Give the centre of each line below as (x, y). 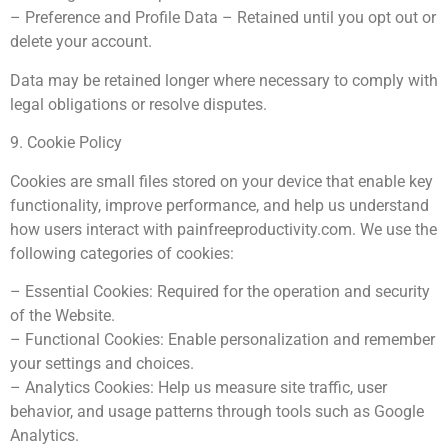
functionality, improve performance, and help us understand (219, 205)
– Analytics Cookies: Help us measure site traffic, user (198, 387)
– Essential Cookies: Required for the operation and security (220, 291)
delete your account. (81, 42)
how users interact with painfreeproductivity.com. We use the (223, 229)
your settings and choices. (102, 363)
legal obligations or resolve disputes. (138, 104)
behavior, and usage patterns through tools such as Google (217, 411)
